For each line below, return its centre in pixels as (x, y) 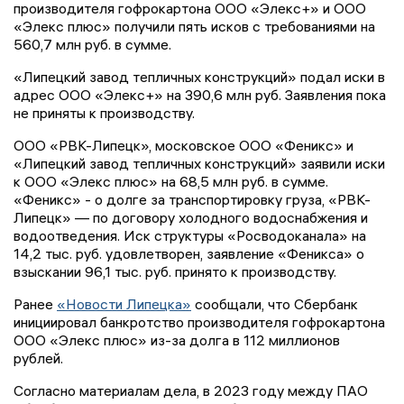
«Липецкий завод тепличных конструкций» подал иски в (199, 76)
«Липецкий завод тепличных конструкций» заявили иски (199, 163)
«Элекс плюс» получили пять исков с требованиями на (194, 26)
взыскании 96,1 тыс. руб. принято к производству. (175, 271)
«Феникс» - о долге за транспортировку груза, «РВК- (192, 199)
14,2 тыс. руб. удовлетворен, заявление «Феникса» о (189, 253)
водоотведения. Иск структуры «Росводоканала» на (190, 235)
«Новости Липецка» (124, 303)
